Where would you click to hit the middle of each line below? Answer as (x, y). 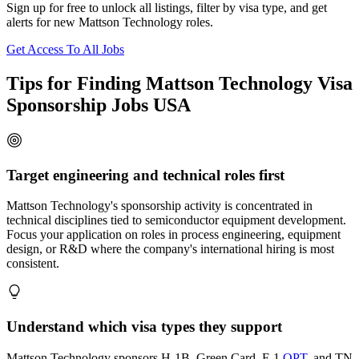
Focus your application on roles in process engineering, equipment (173, 235)
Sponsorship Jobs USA (99, 105)
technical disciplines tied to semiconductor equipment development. (176, 220)
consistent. (33, 264)
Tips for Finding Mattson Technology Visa (179, 84)
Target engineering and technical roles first (145, 175)
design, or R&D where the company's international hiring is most (170, 249)
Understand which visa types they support (144, 327)
